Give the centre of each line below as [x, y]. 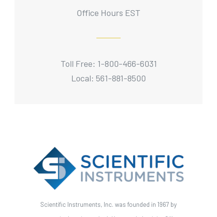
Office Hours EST [108, 12]
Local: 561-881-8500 [108, 78]
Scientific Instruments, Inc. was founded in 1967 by [108, 204]
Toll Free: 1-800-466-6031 [108, 63]
